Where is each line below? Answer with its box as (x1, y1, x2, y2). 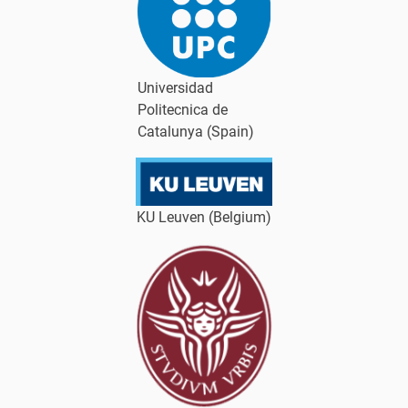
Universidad (138, 78, 213, 97)
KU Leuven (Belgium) (137, 208, 271, 226)
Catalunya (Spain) (138, 122, 254, 140)
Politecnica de (138, 100, 228, 118)
